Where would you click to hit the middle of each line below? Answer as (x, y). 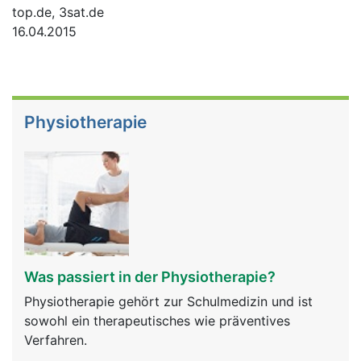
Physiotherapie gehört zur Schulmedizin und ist (168, 301)
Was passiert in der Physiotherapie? (150, 277)
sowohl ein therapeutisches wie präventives (157, 321)
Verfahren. (56, 340)
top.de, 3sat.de (60, 12)
